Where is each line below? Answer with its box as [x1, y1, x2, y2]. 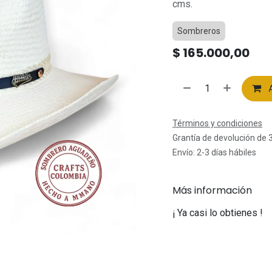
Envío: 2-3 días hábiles [172, 148, 256, 157]
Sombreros [177, 26, 220, 36]
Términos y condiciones [172, 118, 262, 128]
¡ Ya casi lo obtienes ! [172, 207, 263, 219]
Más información [172, 183, 252, 197]
